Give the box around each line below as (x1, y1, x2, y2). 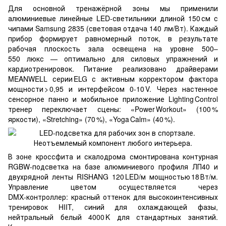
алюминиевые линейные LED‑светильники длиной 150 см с (8, 13, 218, 23)
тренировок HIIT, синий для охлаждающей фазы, (8, 202, 218, 212)
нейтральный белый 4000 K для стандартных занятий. (8, 212, 218, 222)
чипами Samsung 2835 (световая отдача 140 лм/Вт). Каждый (8, 23, 218, 33)
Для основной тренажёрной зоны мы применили (8, 3, 218, 13)
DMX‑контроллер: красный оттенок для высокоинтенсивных (8, 192, 218, 202)
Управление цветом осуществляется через (8, 182, 218, 192)
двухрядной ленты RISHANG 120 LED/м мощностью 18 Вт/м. (8, 172, 218, 182)
